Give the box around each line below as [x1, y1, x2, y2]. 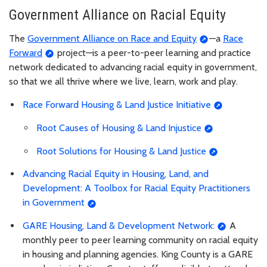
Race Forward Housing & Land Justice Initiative [23, 99, 211, 111]
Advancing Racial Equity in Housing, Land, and [23, 168, 209, 180]
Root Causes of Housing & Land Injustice [36, 122, 201, 133]
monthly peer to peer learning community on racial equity [23, 234, 258, 246]
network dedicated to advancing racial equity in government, [9, 61, 257, 73]
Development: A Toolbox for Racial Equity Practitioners [23, 182, 250, 194]
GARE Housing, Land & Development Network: [23, 220, 215, 232]
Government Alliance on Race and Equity [27, 33, 197, 45]
